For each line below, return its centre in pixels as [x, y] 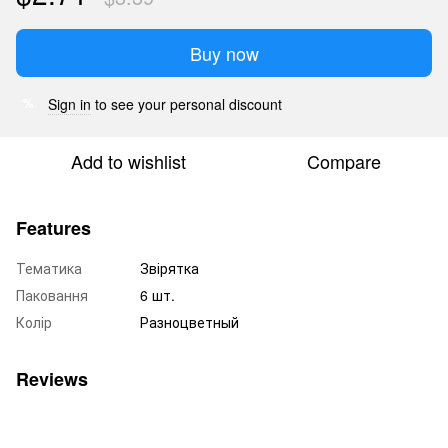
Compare [344, 160]
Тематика [49, 267]
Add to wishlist [128, 160]
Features [53, 227]
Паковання [52, 294]
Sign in [69, 103]
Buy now [224, 52]
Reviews [52, 378]
